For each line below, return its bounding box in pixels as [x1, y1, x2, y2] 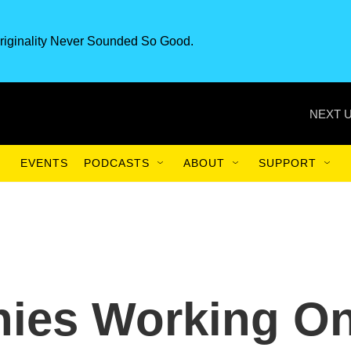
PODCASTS [84, 157, 150, 169]
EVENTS [20, 157, 68, 169]
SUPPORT [259, 157, 317, 169]
